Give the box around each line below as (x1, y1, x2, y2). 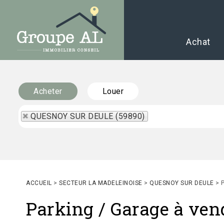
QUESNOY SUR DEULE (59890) (30, 111, 145, 121)
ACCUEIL (26, 179, 52, 186)
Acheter (33, 86, 62, 96)
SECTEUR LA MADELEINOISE (59, 179, 142, 186)
